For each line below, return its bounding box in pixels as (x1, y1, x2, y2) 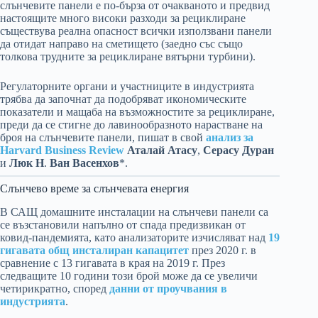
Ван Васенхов (50, 157, 119, 170)
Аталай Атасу (127, 144, 197, 157)
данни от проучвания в (109, 282, 227, 295)
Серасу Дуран (203, 144, 274, 157)
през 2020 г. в (189, 243, 256, 256)
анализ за (206, 131, 253, 144)
